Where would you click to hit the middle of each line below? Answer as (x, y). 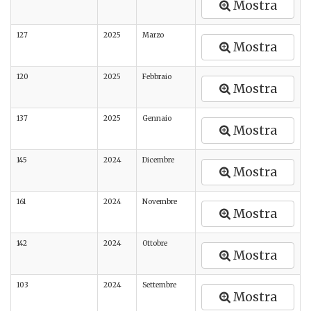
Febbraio (157, 77)
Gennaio (157, 118)
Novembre (160, 202)
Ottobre (155, 243)
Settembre (159, 285)
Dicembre (158, 160)
